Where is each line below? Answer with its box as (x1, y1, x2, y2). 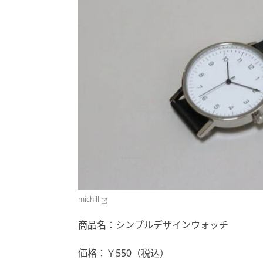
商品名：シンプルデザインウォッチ (78, 218, 228, 232)
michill (78, 194, 99, 205)
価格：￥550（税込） (78, 247, 169, 260)
